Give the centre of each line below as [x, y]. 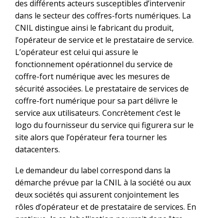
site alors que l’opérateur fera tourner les [91, 137]
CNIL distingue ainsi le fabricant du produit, [94, 28]
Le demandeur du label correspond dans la [93, 171]
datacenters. [37, 150]
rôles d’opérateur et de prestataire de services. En [106, 207]
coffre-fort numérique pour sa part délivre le [96, 101]
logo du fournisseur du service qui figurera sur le [104, 125]
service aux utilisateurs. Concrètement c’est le [98, 113]
